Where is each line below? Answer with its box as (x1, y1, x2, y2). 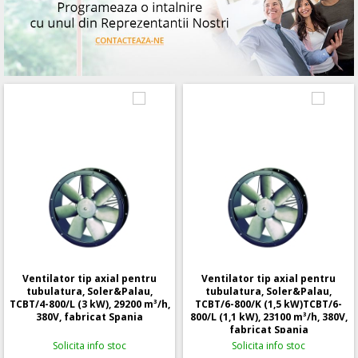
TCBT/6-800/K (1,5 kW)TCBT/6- (195, 296, 342, 311)
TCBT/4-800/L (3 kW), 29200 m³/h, (9, 296, 170, 311)
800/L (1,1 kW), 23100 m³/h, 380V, (189, 309, 348, 324)
